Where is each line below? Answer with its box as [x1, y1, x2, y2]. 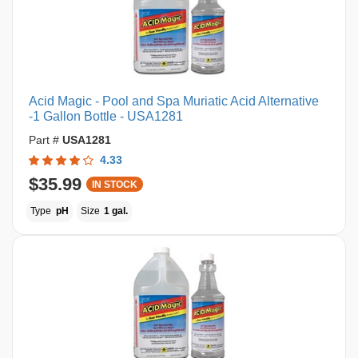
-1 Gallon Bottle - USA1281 [29, 109, 183, 123]
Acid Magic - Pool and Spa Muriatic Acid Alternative [29, 94, 319, 108]
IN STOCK [92, 179, 137, 190]
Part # [29, 133, 62, 146]
